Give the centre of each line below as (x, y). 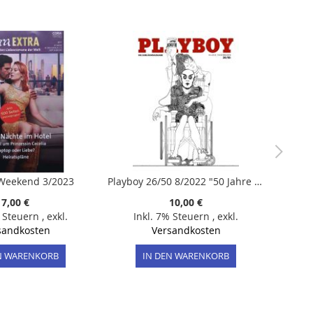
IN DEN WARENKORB (186, 256)
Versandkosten (186, 231)
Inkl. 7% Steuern (173, 217)
